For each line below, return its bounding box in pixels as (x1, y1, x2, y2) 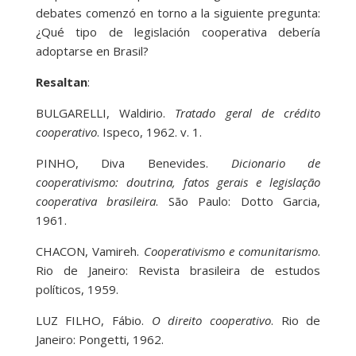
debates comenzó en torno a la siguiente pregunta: (35, 5, 321, 21)
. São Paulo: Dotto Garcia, (156, 193, 321, 210)
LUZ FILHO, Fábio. (35, 312, 152, 329)
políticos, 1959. (35, 281, 118, 298)
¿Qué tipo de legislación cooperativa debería (35, 24, 321, 41)
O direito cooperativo (151, 312, 271, 329)
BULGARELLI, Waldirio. (35, 105, 166, 122)
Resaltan (35, 74, 87, 91)
